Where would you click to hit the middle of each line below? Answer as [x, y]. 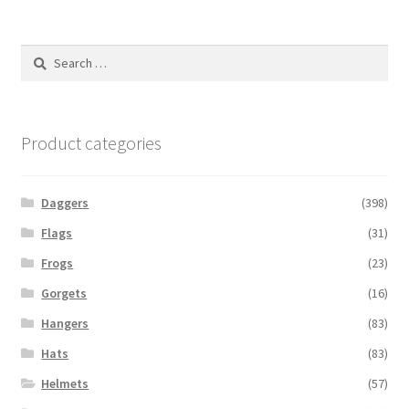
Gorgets [64, 294]
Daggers [65, 203]
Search [39, 54]
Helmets [65, 384]
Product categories [91, 142]
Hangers [65, 324]
